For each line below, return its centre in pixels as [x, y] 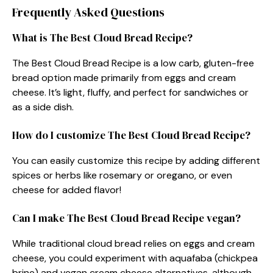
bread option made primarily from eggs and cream [124, 77]
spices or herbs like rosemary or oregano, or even [122, 175]
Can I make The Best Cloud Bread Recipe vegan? [126, 218]
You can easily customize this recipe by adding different [136, 160]
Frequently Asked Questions [88, 12]
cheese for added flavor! [67, 190]
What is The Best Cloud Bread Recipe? [102, 37]
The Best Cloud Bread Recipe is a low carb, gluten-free [133, 63]
